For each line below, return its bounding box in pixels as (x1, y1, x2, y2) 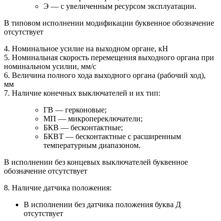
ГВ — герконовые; (43, 106, 107, 114)
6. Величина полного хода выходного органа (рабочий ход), (4, 71, 206, 80)
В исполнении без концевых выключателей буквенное (4, 158, 188, 167)
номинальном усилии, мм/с (4, 62, 96, 71)
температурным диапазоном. (43, 141, 141, 150)
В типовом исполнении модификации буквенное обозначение (4, 19, 214, 28)
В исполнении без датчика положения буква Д (24, 200, 181, 209)
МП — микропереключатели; (43, 114, 143, 123)
